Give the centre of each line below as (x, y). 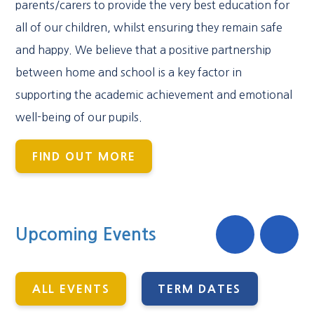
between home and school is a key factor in (129, 73)
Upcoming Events (86, 235)
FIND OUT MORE (84, 157)
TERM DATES (200, 288)
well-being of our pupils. (79, 117)
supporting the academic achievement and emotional (154, 95)
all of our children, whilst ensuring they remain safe (149, 28)
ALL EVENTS (71, 288)
